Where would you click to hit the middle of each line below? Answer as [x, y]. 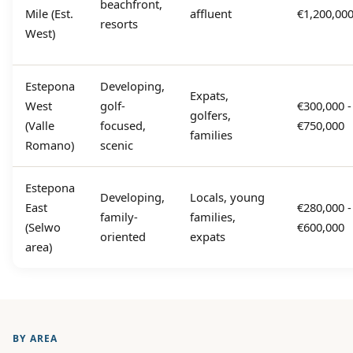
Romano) [50, 145]
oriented [123, 237]
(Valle [40, 126]
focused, [123, 126]
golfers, [210, 115]
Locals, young [227, 197]
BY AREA [35, 339]
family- [119, 217]
